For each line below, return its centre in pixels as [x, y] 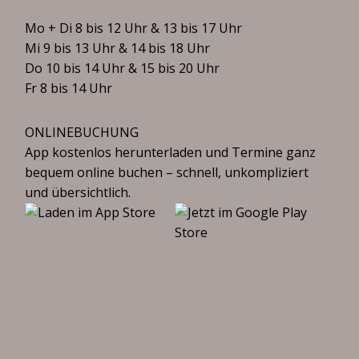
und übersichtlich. [78, 192]
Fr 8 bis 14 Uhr [69, 88]
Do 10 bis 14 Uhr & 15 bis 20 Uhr [123, 68]
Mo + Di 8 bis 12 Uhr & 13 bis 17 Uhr [134, 28]
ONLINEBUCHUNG [82, 132]
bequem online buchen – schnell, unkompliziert [167, 172]
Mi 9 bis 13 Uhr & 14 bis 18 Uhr [118, 48]
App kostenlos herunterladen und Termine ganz [171, 152]
